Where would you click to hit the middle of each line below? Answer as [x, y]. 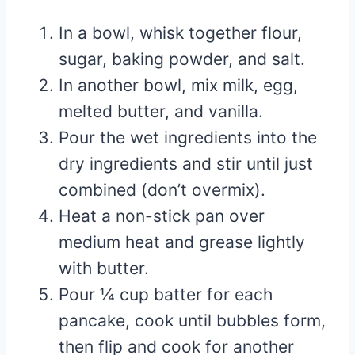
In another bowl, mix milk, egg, [178, 85]
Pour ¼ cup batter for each [166, 294]
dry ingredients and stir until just [186, 163]
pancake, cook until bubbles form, [192, 320]
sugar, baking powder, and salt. [182, 59]
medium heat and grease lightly [182, 242]
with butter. [104, 268]
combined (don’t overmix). [162, 189]
